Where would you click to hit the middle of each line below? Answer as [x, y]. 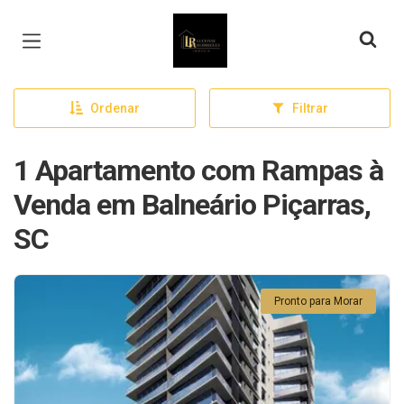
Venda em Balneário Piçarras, [192, 205]
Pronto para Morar [318, 301]
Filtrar [310, 108]
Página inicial [225, 27]
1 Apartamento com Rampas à [198, 170]
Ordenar [115, 108]
